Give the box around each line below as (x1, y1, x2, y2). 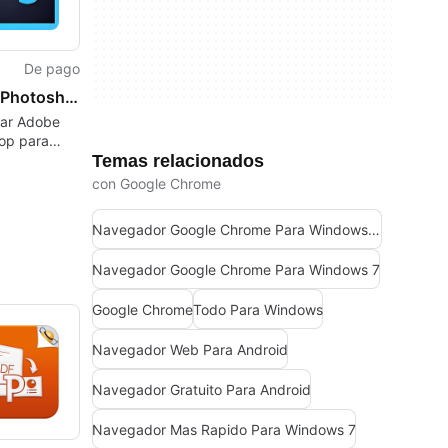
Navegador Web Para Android (92, 340, 288, 358)
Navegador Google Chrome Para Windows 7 (92, 260, 380, 278)
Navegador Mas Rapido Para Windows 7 (92, 420, 356, 438)
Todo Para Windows (193, 300, 323, 318)
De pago (23, 60, 80, 78)
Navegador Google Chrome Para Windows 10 (368, 220, 380, 238)
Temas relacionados (92, 151, 264, 171)
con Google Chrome (92, 175, 221, 192)
